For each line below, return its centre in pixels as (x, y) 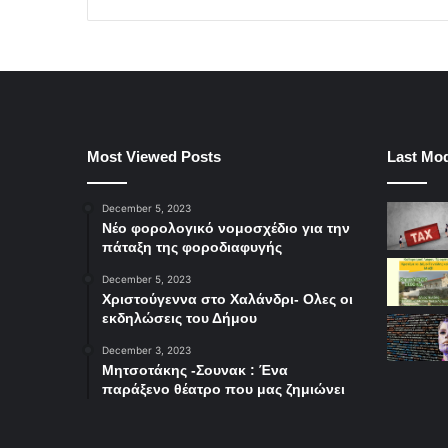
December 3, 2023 (146, 350)
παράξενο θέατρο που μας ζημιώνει (223, 389)
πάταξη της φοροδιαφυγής (192, 247)
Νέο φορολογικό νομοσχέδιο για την (226, 228)
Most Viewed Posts (154, 157)
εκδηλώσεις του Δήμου (179, 318)
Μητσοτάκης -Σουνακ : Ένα (195, 370)
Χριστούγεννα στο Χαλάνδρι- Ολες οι (227, 299)
